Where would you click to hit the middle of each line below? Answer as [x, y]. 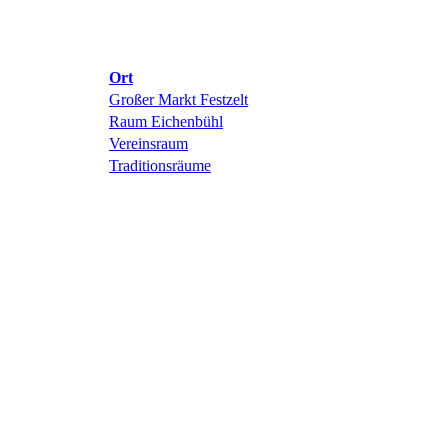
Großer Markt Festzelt [178, 99]
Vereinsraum [148, 143]
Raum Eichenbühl [166, 121]
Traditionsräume [160, 165]
